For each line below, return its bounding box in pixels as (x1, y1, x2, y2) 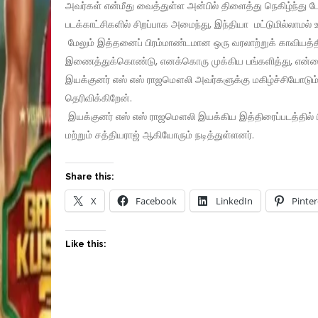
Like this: (65, 239, 106, 250)
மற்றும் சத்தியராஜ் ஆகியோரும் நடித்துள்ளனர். (65, 128, 254, 143)
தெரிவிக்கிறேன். (65, 91, 132, 106)
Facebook (136, 194, 177, 208)
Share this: (65, 172, 114, 182)
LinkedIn (216, 194, 253, 208)
